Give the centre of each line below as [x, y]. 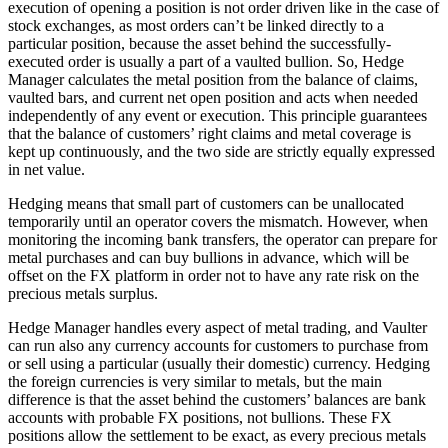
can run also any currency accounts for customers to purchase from [218, 345]
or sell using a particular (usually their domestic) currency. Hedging [219, 363]
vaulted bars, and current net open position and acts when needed [213, 97]
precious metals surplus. [83, 293]
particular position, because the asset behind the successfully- [199, 43]
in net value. [46, 169]
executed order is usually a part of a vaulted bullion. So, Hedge [206, 61]
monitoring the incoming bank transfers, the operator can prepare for [222, 239]
